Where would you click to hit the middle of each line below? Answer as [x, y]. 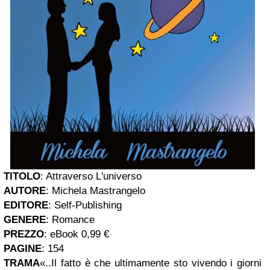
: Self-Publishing [85, 206]
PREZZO [24, 234]
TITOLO [22, 177]
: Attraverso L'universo [91, 177]
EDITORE [26, 206]
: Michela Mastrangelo [96, 191]
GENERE [25, 220]
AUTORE [25, 191]
